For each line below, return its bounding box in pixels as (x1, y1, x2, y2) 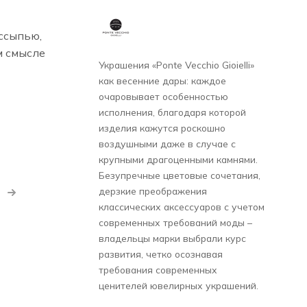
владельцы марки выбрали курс (99, 232, 246, 244)
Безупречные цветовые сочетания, (99, 169, 260, 181)
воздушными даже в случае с (99, 137, 236, 149)
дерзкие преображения (99, 184, 207, 197)
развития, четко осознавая (99, 247, 223, 260)
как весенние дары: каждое (99, 74, 226, 86)
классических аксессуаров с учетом (99, 200, 265, 212)
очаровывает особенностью (99, 90, 228, 102)
